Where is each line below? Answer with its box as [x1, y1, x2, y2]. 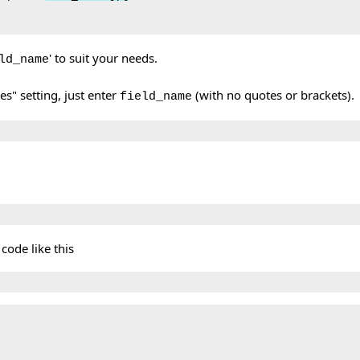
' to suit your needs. [48, 49, 157, 66]
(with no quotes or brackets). [191, 86, 354, 103]
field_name [119, 89, 192, 104]
